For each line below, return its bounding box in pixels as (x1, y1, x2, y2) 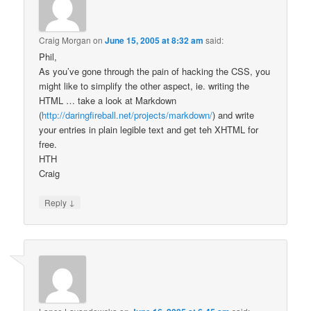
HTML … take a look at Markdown (39, 94, 177, 108)
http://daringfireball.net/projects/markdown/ (42, 108, 213, 122)
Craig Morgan (39, 34, 92, 47)
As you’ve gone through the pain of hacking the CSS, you (39, 65, 271, 78)
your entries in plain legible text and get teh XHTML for (39, 123, 259, 137)
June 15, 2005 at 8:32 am (105, 34, 204, 47)
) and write (212, 108, 255, 122)
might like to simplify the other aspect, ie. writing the (39, 79, 250, 93)
